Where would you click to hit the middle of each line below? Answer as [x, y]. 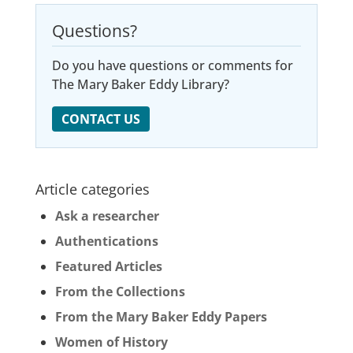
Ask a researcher [107, 216]
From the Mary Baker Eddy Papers [161, 317]
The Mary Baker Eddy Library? [140, 84]
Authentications [106, 242]
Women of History [111, 342]
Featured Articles [108, 267]
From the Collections [120, 292]
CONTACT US [100, 119]
